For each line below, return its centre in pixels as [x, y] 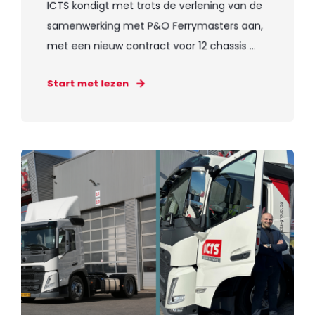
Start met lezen [88, 83]
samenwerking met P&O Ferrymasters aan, [155, 26]
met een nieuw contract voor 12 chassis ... [151, 46]
